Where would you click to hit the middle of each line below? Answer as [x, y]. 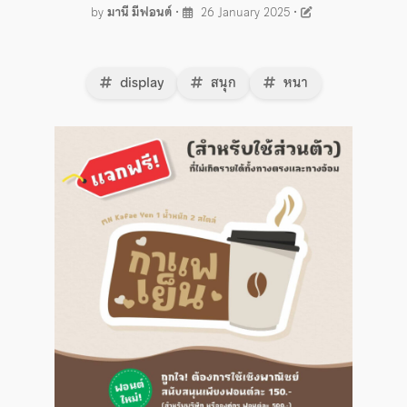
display [139, 82]
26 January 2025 [243, 12]
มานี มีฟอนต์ [139, 12]
